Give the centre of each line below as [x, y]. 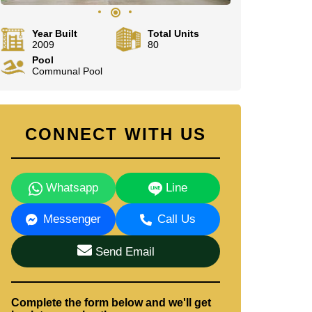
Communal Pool [67, 71]
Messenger [72, 219]
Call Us [177, 219]
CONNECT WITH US [116, 134]
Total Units [173, 33]
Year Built [55, 33]
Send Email [123, 252]
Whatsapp [70, 188]
